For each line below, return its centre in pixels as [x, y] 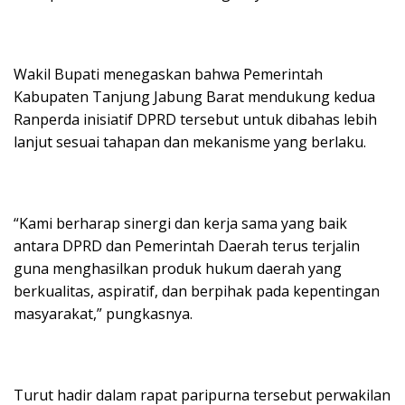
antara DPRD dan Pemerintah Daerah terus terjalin [187, 245]
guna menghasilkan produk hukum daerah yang [178, 268]
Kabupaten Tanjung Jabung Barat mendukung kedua [194, 96]
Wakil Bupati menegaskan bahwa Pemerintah [168, 74]
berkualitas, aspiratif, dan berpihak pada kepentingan [197, 291]
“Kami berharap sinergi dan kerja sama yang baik [180, 223]
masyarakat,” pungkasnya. [103, 313]
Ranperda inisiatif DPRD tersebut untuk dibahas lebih [195, 119]
